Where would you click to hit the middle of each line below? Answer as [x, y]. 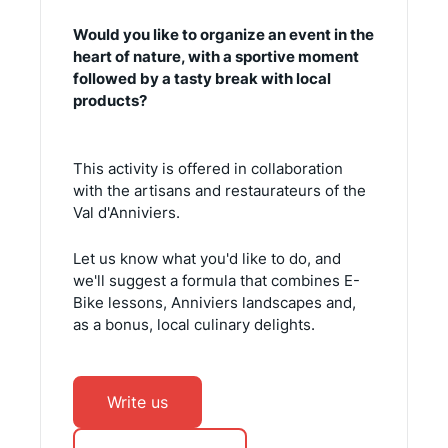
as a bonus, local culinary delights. [194, 324]
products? [110, 100]
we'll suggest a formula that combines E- [216, 280]
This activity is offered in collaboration [208, 168]
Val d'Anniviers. [126, 212]
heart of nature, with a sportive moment [216, 56]
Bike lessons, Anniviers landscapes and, [214, 302]
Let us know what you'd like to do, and [207, 258]
